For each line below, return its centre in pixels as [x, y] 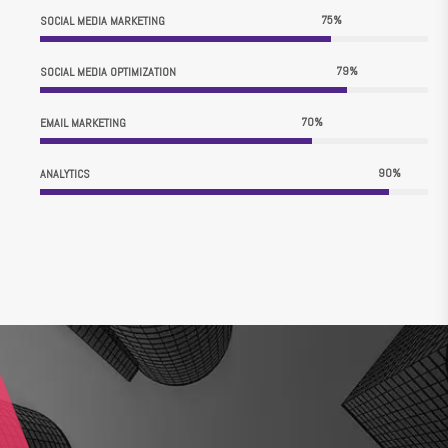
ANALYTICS [65, 174]
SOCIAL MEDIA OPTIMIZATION [108, 72]
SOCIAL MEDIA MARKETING [102, 21]
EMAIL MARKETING [83, 123]
